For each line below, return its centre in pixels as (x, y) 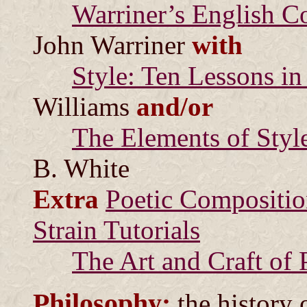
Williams (85, 107)
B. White (81, 168)
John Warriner (112, 45)
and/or (175, 107)
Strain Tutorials (116, 230)
